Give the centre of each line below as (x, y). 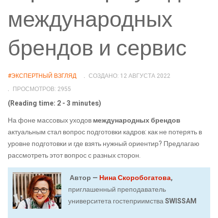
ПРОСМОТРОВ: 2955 (42, 89)
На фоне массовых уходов (50, 121)
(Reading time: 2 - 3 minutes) (54, 103)
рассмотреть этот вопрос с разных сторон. (75, 156)
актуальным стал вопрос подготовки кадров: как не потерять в (105, 132)
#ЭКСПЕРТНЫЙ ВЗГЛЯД (42, 76)
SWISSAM (180, 201)
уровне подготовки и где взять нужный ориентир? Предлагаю (104, 144)
